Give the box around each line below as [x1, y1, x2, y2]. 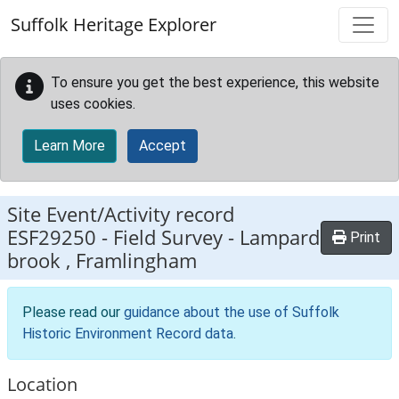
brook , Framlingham [7, 247, 197, 274]
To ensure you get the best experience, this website [51, 74, 379, 91]
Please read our [22, 304, 124, 321]
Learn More [34, 137, 105, 154]
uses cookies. [51, 95, 135, 112]
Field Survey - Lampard [113, 224, 320, 251]
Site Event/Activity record [7, 200, 234, 228]
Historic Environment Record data [22, 325, 233, 342]
